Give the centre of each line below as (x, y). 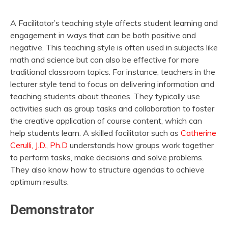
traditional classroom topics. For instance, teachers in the (113, 72)
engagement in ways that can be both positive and (103, 35)
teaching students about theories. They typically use (105, 96)
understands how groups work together (141, 145)
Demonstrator (52, 209)
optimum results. (39, 181)
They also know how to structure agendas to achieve (107, 169)
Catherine (198, 133)
